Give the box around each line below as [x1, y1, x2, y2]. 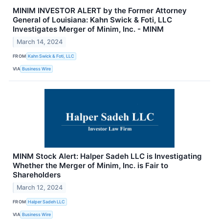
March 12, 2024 [17, 183, 63, 191]
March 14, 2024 [17, 38, 63, 45]
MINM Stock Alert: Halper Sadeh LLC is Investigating [13, 151, 202, 161]
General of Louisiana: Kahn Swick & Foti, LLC [13, 15, 172, 24]
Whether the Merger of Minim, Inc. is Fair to [13, 160, 168, 170]
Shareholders [13, 170, 61, 179]
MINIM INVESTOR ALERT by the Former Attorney [13, 5, 187, 15]
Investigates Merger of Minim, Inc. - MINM [13, 24, 164, 34]
